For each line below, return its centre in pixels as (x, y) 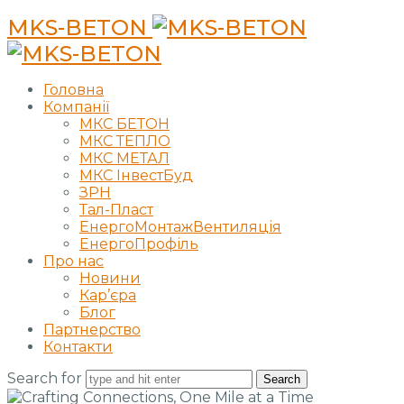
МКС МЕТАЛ (124, 159)
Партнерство (92, 330)
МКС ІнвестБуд (136, 176)
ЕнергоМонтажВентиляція (180, 227)
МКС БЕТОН (124, 124)
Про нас (73, 262)
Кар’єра (108, 296)
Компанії (76, 107)
